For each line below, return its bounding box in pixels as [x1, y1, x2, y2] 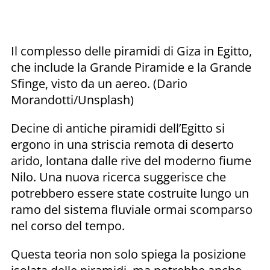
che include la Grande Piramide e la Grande [11, 58, 251, 75]
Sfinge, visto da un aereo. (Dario [11, 75, 187, 92]
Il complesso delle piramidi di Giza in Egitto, [11, 42, 252, 59]
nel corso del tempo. [11, 217, 125, 234]
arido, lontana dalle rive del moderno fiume [11, 152, 251, 169]
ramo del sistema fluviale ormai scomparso [11, 201, 253, 218]
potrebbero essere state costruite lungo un [11, 184, 249, 201]
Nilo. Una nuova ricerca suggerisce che [11, 168, 226, 185]
